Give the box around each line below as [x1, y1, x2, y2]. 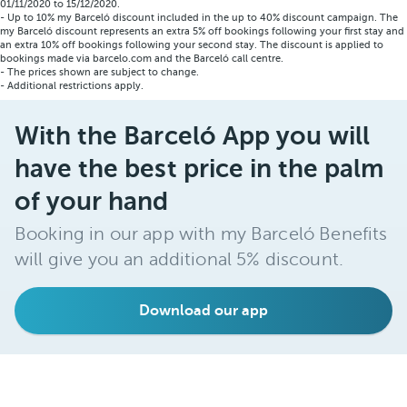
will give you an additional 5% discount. [15, 249, 343, 270]
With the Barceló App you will [15, 122, 371, 150]
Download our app [139, 303, 268, 319]
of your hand [15, 187, 169, 215]
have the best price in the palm [15, 154, 385, 183]
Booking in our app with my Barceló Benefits [15, 223, 388, 244]
